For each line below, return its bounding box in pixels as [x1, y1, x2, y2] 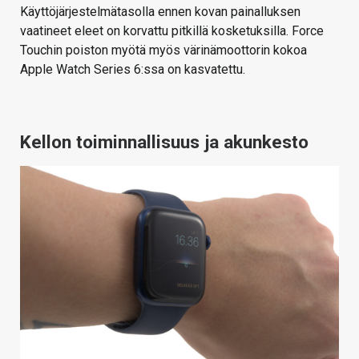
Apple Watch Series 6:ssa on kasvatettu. [20, 62, 245, 78]
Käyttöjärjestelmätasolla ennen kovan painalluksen [20, 4, 301, 20]
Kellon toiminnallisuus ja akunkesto [20, 131, 309, 153]
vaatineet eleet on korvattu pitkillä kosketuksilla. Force [20, 23, 324, 39]
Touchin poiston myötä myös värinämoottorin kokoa [20, 42, 307, 58]
